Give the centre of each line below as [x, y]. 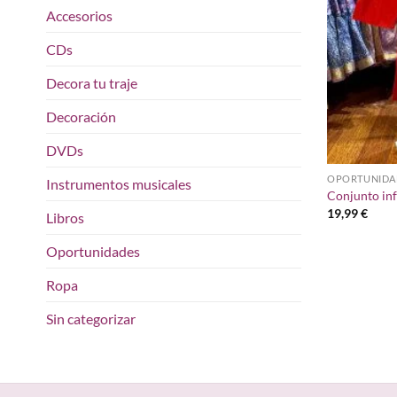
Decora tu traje [92, 83]
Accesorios [79, 16]
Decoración [81, 117]
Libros [65, 218]
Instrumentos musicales [119, 184]
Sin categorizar [91, 319]
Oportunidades [93, 252]
